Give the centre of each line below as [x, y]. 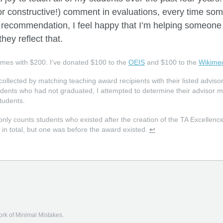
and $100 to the [171, 62]
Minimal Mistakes [39, 215]
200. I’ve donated [62, 62]
